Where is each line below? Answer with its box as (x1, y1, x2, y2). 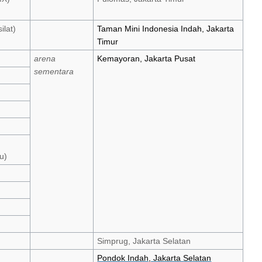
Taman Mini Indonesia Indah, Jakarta (97, 23, 235, 33)
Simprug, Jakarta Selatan (97, 236, 191, 246)
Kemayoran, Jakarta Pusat (97, 53, 196, 63)
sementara (34, 66, 74, 76)
